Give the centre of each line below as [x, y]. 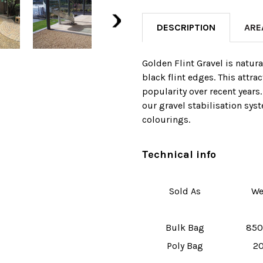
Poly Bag [185, 245]
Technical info [179, 154]
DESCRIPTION [186, 27]
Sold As [185, 191]
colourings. [166, 119]
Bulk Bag [185, 227]
